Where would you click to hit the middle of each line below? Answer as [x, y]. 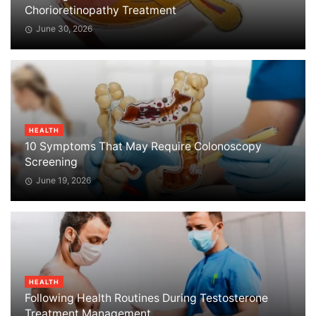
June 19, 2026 [63, 181]
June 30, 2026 [64, 29]
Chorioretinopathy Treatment [101, 11]
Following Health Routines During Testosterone [146, 298]
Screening [51, 162]
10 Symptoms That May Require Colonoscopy [143, 147]
